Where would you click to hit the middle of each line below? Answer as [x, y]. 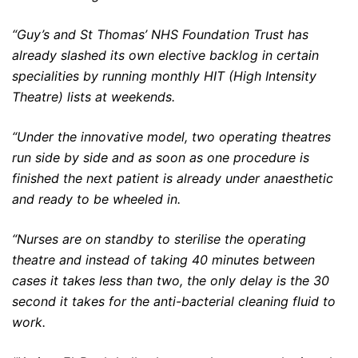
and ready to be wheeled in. [96, 199]
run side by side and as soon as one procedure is [161, 158]
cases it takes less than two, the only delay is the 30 [171, 281]
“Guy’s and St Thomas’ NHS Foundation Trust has [160, 35]
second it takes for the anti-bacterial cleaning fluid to [174, 302]
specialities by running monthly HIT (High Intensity [164, 76]
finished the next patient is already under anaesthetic [173, 179]
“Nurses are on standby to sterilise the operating [159, 239]
